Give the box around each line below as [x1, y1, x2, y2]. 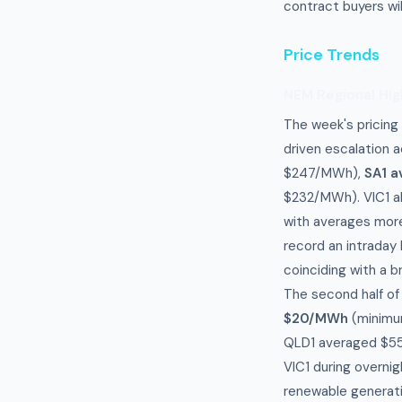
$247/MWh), [284, 164, 364, 182]
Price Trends [284, 44, 380, 66]
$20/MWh [284, 310, 348, 328]
